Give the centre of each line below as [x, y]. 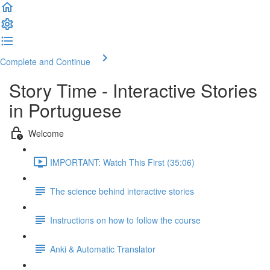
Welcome [46, 133]
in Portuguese [65, 110]
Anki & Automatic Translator [103, 249]
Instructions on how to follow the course [125, 220]
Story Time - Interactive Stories [133, 90]
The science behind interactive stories [122, 191]
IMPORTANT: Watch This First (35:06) [122, 162]
